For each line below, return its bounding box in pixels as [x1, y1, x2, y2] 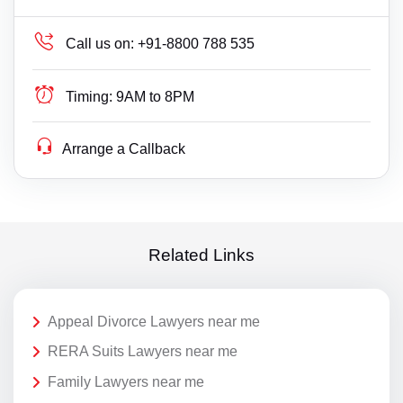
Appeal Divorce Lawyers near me [48, 313, 260, 329]
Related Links [148, 246, 255, 265]
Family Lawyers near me [48, 373, 204, 390]
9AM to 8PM [116, 88, 195, 104]
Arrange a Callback [62, 140, 186, 157]
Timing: [66, 88, 113, 104]
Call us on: [66, 35, 135, 51]
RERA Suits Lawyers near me [48, 344, 237, 360]
